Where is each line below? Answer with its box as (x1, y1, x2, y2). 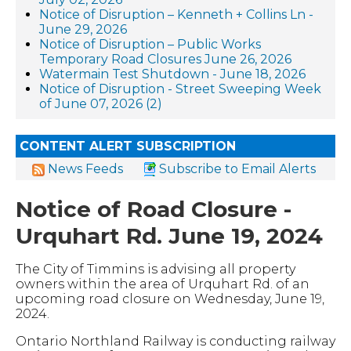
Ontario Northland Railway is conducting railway (16, 334, 335, 349)
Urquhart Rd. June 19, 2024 (16, 223, 323, 249)
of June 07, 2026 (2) (39, 96, 162, 111)
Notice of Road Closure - (16, 196, 291, 223)
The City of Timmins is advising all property (16, 262, 295, 277)
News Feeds (48, 161, 123, 176)
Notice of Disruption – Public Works (39, 37, 261, 52)
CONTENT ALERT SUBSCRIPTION (20, 139, 236, 154)
